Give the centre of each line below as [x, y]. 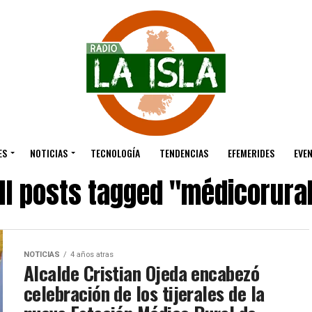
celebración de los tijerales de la [144, 293]
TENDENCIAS [184, 153]
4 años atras [92, 255]
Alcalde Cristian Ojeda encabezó [142, 273]
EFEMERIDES [251, 153]
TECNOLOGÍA [115, 153]
